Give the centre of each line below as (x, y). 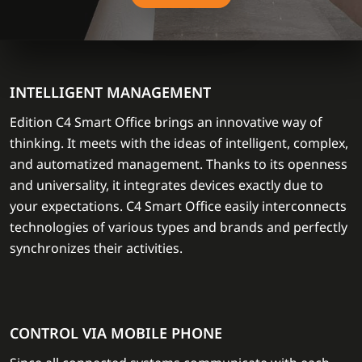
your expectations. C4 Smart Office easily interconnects (178, 206)
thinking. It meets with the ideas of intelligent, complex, (179, 143)
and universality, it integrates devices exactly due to (166, 185)
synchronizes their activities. (96, 248)
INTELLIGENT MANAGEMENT (110, 93)
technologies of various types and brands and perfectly (179, 227)
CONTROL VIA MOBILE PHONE (116, 333)
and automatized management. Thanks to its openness (179, 164)
